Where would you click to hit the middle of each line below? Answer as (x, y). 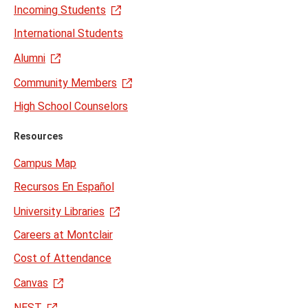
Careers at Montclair (63, 234)
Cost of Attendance (63, 258)
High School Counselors (71, 106)
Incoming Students (60, 10)
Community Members (65, 82)
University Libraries (59, 211)
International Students (68, 33)
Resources (38, 136)
